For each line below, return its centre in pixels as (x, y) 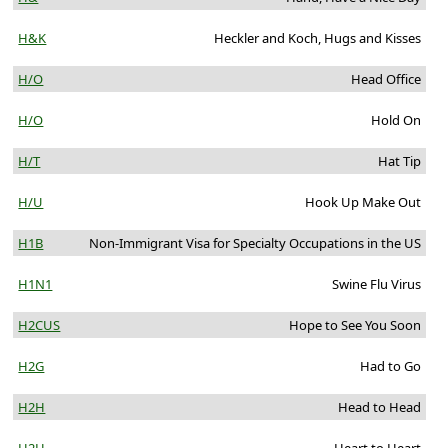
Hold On (395, 120)
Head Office (385, 79)
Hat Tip (399, 161)
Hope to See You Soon (354, 325)
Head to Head (379, 407)
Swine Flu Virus (376, 284)
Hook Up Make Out (362, 202)
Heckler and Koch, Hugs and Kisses (317, 38)
